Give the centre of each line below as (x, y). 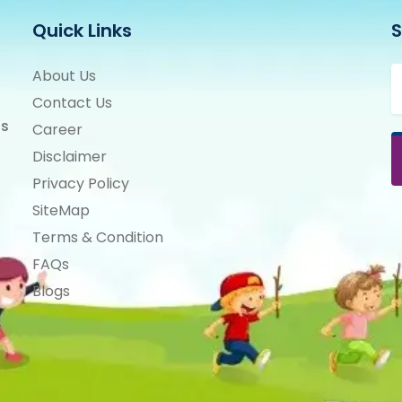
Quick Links (82, 31)
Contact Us (72, 103)
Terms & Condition (98, 237)
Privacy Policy (81, 184)
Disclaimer (70, 157)
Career (57, 130)
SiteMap (61, 210)
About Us (64, 76)
